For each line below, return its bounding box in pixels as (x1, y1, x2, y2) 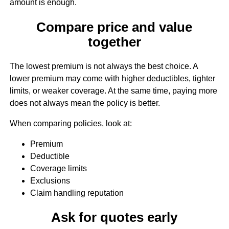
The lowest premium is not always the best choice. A (9, 61, 198, 71)
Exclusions (30, 176, 70, 185)
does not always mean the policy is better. (9, 98, 160, 107)
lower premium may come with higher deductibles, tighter (9, 74, 215, 83)
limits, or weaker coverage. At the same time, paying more (9, 86, 217, 95)
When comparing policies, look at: (9, 119, 132, 128)
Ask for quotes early (51, 210, 178, 225)
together (87, 34, 141, 49)
